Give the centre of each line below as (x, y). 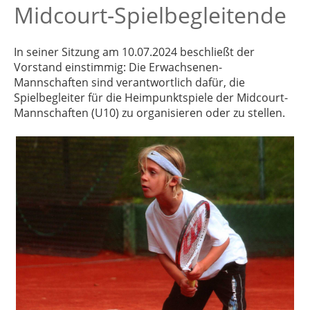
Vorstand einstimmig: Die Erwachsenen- (118, 67)
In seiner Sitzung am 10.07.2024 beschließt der (134, 52)
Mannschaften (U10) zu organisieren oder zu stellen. (149, 113)
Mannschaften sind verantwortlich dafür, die (129, 82)
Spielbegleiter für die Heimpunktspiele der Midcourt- (151, 98)
